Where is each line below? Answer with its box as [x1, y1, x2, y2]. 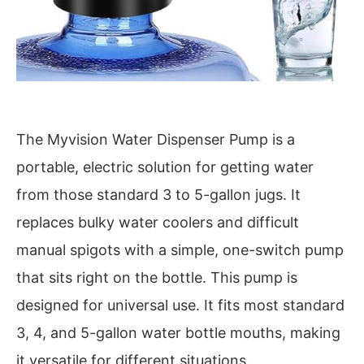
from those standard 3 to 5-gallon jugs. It [16, 186, 301, 204]
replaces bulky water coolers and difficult [16, 214, 299, 232]
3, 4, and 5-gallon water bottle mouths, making [16, 324, 340, 342]
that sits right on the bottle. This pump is [16, 269, 297, 287]
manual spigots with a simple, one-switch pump [16, 241, 344, 259]
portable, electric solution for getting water [16, 158, 314, 176]
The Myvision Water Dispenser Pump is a [16, 131, 295, 149]
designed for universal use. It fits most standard [16, 297, 344, 314]
